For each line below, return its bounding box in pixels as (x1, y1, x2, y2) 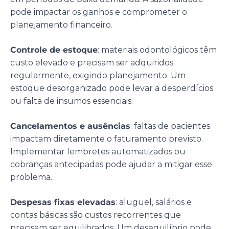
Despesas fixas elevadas (10, 197, 116, 207)
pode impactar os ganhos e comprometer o (10, 7, 187, 17)
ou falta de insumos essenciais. (10, 96, 133, 106)
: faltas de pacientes (130, 121, 210, 131)
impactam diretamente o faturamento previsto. (10, 133, 203, 144)
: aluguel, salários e (116, 197, 192, 207)
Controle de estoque (10, 44, 98, 55)
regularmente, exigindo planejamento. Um (10, 70, 186, 80)
